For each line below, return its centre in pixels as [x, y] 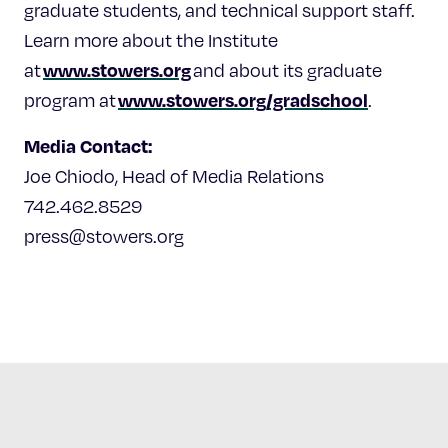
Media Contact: [88, 145]
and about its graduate [286, 69]
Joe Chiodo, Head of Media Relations [174, 175]
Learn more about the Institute [151, 39]
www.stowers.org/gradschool [243, 99]
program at [71, 99]
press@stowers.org [104, 235]
